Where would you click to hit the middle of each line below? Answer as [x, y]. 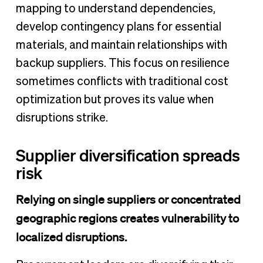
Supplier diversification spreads [128, 155]
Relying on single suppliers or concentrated [128, 199]
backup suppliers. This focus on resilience [122, 63]
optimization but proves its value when [114, 100]
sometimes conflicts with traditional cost [122, 81]
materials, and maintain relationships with [121, 45]
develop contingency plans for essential [118, 27]
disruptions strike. [62, 118]
